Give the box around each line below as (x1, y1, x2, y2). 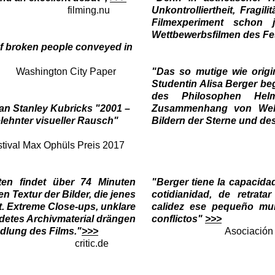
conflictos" (152, 214, 205, 224)
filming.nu (68, 5, 110, 15)
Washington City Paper (16, 66, 116, 77)
